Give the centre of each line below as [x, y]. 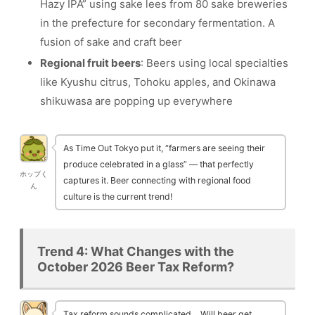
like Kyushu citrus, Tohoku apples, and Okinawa [158, 82]
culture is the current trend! [118, 197]
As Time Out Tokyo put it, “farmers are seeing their [164, 148]
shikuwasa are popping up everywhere [136, 101]
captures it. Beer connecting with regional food [157, 181]
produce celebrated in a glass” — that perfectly [159, 165]
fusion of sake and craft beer [111, 42]
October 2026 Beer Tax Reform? [136, 266]
